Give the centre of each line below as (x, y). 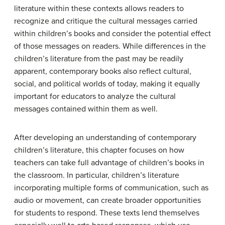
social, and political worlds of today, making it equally (107, 84)
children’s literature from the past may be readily (99, 59)
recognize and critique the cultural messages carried (106, 21)
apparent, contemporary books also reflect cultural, (103, 71)
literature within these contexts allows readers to (99, 9)
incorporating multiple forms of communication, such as (111, 188)
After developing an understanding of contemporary (105, 138)
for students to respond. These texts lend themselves (107, 213)
